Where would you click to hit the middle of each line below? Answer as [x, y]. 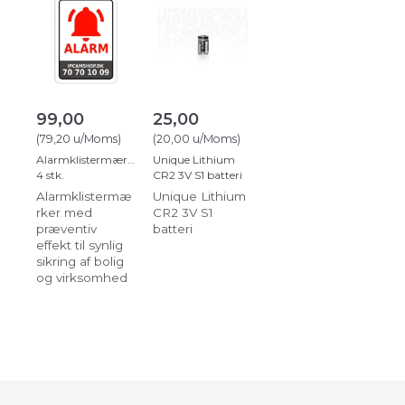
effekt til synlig [80, 245]
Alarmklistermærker [90, 159]
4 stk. [50, 174]
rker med [64, 212]
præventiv [66, 228]
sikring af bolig [80, 261]
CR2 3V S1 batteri [198, 174]
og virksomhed [82, 277]
